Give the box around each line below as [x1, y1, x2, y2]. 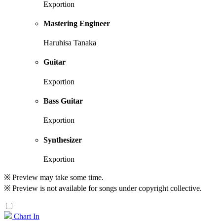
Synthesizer [43, 135, 82, 144]
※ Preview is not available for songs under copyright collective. [4, 184, 202, 192]
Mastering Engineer [43, 19, 110, 28]
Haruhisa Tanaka [43, 38, 96, 47]
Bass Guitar [43, 97, 83, 106]
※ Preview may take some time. [4, 173, 104, 182]
